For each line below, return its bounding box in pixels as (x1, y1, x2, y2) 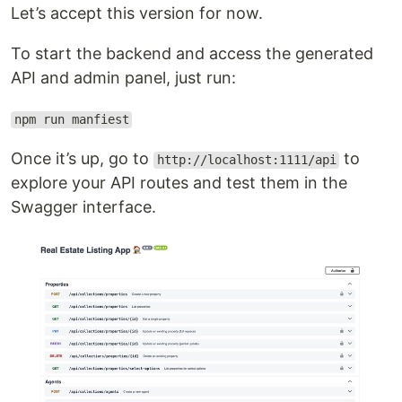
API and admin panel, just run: (11, 68, 236, 88)
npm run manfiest (13, 112, 129, 127)
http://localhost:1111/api (156, 153, 336, 168)
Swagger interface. (11, 197, 156, 217)
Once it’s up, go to (11, 149, 153, 169)
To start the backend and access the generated (11, 44, 373, 64)
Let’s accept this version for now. (11, 4, 263, 23)
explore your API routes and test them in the (11, 173, 347, 193)
